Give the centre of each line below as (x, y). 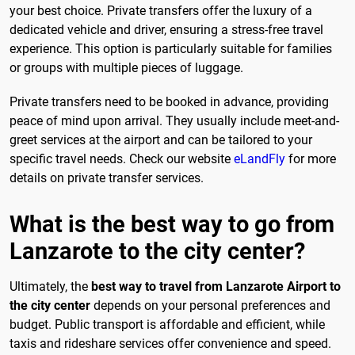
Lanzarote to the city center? (157, 251)
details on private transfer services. (107, 177)
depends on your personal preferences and (210, 305)
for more (311, 158)
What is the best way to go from (172, 224)
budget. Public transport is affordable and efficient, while (167, 324)
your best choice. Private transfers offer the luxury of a (161, 10)
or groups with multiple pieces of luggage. (126, 67)
